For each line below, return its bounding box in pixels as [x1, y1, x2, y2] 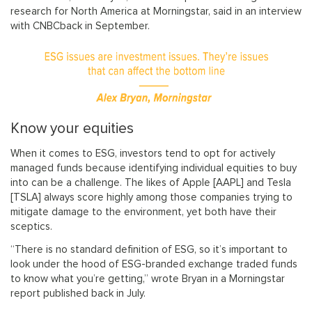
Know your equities [10, 120, 134, 138]
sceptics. [10, 221, 52, 233]
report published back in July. [10, 288, 146, 300]
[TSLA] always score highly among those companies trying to [10, 192, 292, 204]
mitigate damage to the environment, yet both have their [10, 206, 276, 219]
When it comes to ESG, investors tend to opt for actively [10, 148, 275, 160]
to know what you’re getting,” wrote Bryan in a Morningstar [10, 273, 285, 286]
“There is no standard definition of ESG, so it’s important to [10, 244, 288, 256]
